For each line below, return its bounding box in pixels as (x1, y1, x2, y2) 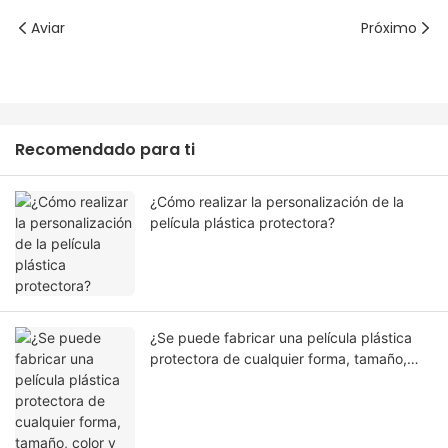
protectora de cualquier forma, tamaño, (150, 350, 407, 368)
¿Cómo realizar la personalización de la (150, 193, 404, 211)
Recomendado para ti (15, 138, 195, 162)
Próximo (361, 18, 417, 39)
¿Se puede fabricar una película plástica (150, 329, 412, 347)
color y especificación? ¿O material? (150, 371, 384, 389)
